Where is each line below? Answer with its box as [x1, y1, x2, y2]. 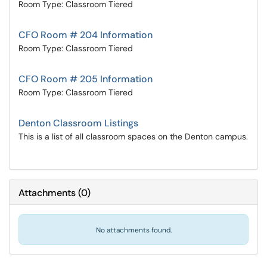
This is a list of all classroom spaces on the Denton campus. [18, 131, 248, 142]
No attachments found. [95, 225, 172, 235]
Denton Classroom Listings [18, 117, 138, 129]
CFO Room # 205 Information [18, 73, 153, 85]
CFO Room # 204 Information [18, 29, 153, 41]
